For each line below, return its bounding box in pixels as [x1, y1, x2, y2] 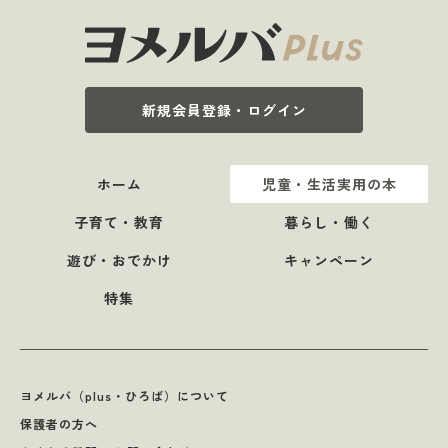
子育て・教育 [74, 211, 164, 232]
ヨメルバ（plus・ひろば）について [20, 386, 229, 404]
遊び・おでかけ [66, 249, 172, 270]
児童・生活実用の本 [261, 173, 397, 194]
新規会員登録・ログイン [141, 99, 307, 120]
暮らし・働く [284, 211, 374, 232]
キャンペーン [284, 249, 374, 270]
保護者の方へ [20, 414, 98, 432]
